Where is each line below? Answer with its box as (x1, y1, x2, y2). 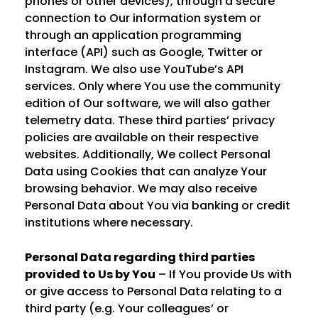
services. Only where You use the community (25, 78, 280, 94)
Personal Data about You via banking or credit (25, 197, 290, 214)
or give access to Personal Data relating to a (25, 283, 282, 300)
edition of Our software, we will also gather (25, 95, 270, 111)
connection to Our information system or (25, 10, 261, 26)
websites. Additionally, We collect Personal (25, 146, 270, 163)
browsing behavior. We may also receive (25, 180, 257, 197)
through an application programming (25, 27, 241, 43)
